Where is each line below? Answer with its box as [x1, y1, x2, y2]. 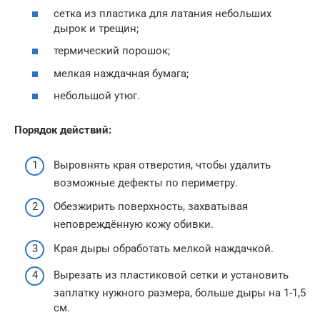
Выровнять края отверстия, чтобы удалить [54, 158, 271, 171]
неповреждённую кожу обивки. [54, 218, 214, 231]
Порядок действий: [14, 124, 111, 137]
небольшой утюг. [54, 89, 140, 103]
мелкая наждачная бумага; [54, 66, 189, 80]
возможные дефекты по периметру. [54, 176, 238, 189]
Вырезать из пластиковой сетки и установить [54, 269, 289, 282]
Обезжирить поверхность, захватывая [54, 200, 248, 214]
